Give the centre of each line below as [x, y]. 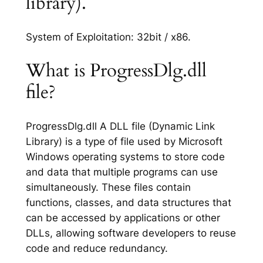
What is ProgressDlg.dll [116, 70]
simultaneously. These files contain [108, 187]
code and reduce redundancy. [97, 248]
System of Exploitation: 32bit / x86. [108, 37]
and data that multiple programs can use [122, 172]
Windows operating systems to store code [125, 156]
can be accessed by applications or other [123, 218]
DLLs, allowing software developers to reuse [131, 233]
